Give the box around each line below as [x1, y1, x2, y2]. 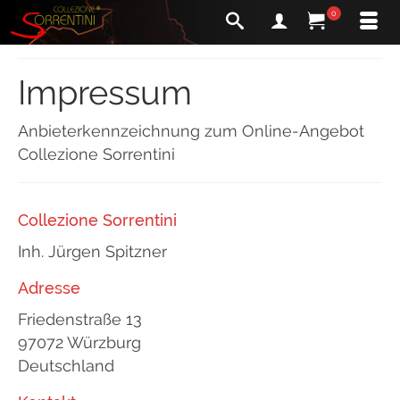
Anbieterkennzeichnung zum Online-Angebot [18, 121, 364, 140]
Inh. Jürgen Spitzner [18, 242, 167, 261]
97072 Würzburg [18, 333, 141, 352]
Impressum [18, 72, 192, 112]
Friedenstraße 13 [18, 310, 142, 329]
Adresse [18, 279, 80, 297]
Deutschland [18, 356, 114, 375]
